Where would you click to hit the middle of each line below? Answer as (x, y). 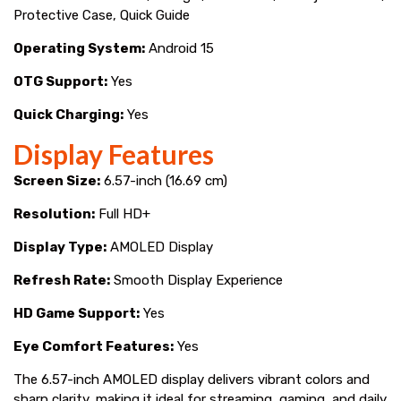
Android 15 (179, 48)
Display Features (114, 154)
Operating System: (79, 48)
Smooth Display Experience (196, 280)
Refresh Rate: (62, 280)
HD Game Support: (77, 313)
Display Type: (60, 247)
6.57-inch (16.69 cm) (164, 180)
